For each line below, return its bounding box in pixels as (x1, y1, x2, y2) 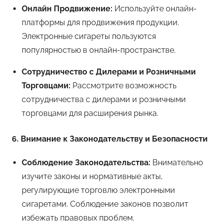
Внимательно (150, 157, 203, 167)
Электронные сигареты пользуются (22, 31, 156, 41)
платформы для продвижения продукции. (22, 17, 179, 27)
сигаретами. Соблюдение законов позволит (22, 199, 188, 209)
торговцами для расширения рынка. (22, 108, 158, 118)
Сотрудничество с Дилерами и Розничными (22, 67, 196, 76)
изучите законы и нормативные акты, (22, 171, 163, 181)
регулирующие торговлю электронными (22, 185, 175, 195)
